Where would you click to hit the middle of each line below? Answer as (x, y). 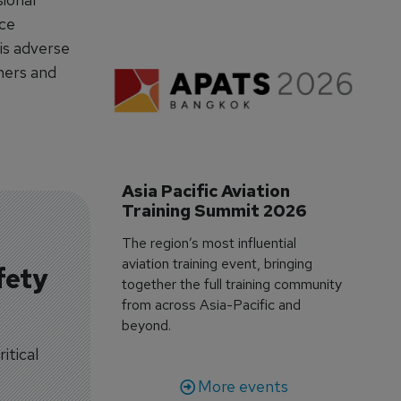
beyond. (147, 325)
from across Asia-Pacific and (212, 304)
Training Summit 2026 (215, 210)
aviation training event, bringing (218, 263)
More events (243, 386)
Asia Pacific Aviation (208, 191)
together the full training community (232, 284)
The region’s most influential (209, 243)
